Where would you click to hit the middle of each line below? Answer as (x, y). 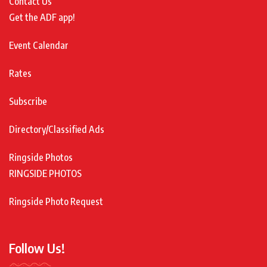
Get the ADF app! (42, 17)
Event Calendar (39, 45)
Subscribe (28, 101)
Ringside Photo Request (56, 201)
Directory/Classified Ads (57, 129)
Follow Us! (37, 248)
